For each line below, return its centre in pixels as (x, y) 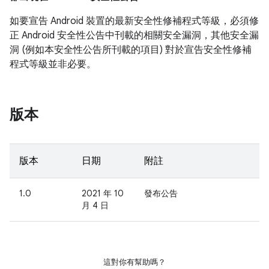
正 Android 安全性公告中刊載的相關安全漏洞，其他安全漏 (134, 35)
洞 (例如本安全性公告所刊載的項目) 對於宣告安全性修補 (131, 50)
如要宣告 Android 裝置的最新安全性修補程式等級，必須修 (134, 21)
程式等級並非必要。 (53, 64)
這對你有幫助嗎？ (134, 262)
